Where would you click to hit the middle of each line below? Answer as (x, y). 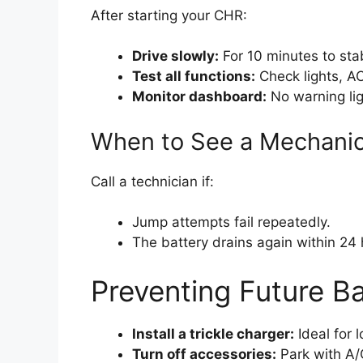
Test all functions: (194, 77)
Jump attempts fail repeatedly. (231, 222)
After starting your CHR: (169, 15)
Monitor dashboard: (199, 97)
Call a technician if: (152, 181)
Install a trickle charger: (213, 333)
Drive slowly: (175, 56)
